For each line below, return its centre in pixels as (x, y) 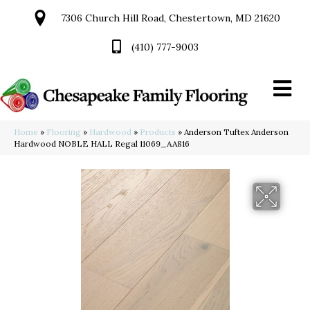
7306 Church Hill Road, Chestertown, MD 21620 (171, 18)
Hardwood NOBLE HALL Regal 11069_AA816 (102, 144)
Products (158, 132)
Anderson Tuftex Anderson (236, 132)
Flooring (64, 132)
